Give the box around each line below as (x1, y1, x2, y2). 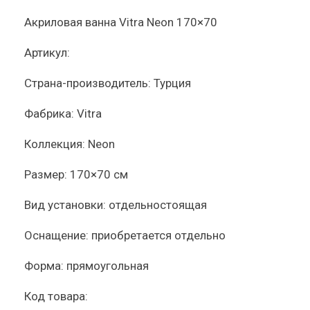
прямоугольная (66, 259, 149, 273)
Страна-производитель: (24, 76, 151, 90)
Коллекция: (24, 137, 85, 151)
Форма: (24, 259, 64, 273)
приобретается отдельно (91, 228, 226, 242)
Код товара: (24, 289, 88, 303)
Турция (154, 76, 191, 90)
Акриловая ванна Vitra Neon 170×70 (24, 15, 217, 29)
